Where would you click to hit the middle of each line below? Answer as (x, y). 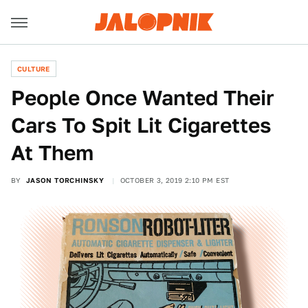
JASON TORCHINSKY (65, 180)
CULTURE (34, 69)
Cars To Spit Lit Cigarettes (141, 125)
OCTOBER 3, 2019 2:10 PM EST (175, 180)
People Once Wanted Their (143, 98)
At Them (52, 153)
